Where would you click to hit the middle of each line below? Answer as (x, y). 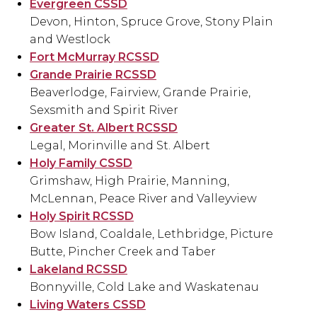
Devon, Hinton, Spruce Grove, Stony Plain (151, 22)
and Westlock (70, 40)
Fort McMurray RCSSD (94, 57)
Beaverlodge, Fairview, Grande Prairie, (140, 93)
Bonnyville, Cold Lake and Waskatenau (144, 287)
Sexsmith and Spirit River (104, 110)
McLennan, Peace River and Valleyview (143, 199)
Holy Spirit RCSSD (82, 217)
